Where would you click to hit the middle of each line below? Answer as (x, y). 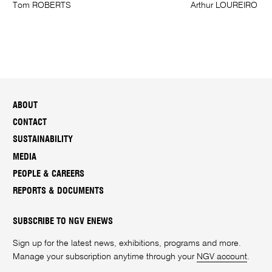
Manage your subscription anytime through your (105, 257)
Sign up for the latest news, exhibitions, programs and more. (127, 243)
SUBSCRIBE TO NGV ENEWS (63, 222)
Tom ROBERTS (42, 6)
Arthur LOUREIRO (224, 6)
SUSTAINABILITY (43, 140)
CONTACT (30, 123)
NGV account (222, 257)
